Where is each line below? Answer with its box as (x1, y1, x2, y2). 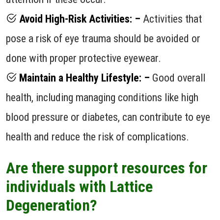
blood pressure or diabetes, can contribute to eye (6, 110, 210, 123)
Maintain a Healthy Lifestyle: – (17, 71, 150, 84)
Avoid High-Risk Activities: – (17, 12, 140, 25)
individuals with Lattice (6, 177, 153, 196)
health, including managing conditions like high (6, 91, 198, 104)
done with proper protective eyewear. (6, 52, 161, 64)
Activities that (140, 12, 202, 25)
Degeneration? (6, 195, 97, 215)
